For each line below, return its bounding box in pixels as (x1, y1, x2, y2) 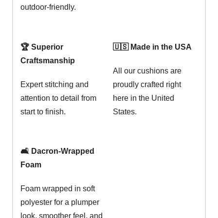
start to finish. (20, 107, 66, 116)
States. (113, 107, 137, 116)
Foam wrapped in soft (20, 184, 95, 193)
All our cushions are (113, 66, 182, 75)
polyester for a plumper (20, 198, 99, 207)
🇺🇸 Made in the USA (113, 42, 192, 51)
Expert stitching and (20, 80, 89, 89)
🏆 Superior (20, 42, 63, 51)
